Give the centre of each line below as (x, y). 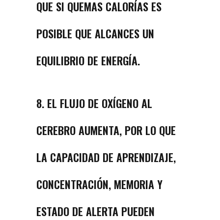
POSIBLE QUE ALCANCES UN (95, 34)
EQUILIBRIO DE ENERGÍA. (88, 61)
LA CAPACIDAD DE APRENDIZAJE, (106, 157)
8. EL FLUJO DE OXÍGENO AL (94, 103)
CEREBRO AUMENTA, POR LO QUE (106, 130)
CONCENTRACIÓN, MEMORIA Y (99, 184)
